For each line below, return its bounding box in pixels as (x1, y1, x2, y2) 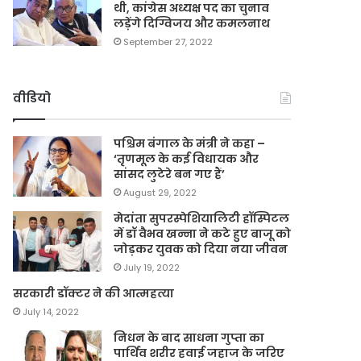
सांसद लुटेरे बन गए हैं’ (114, 165, 226, 182)
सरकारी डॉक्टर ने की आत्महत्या (13, 284, 175, 301)
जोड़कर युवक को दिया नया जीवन (114, 240, 288, 257)
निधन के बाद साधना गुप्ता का (114, 329, 265, 346)
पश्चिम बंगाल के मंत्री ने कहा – (114, 135, 266, 151)
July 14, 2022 (23, 305, 80, 318)
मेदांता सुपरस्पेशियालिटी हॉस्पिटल (114, 210, 290, 226)
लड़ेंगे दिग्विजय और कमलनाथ (114, 15, 271, 31)
